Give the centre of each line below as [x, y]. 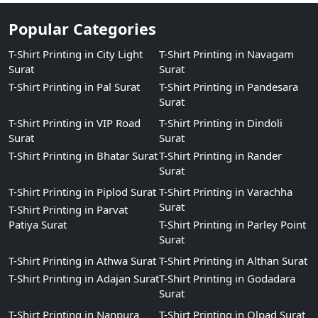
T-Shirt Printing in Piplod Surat [82, 192]
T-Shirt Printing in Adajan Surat [84, 278]
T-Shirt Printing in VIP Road [75, 123]
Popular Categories [82, 29]
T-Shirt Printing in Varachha [226, 192]
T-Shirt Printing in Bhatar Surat [83, 155]
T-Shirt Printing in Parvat [68, 209]
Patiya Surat [38, 224]
